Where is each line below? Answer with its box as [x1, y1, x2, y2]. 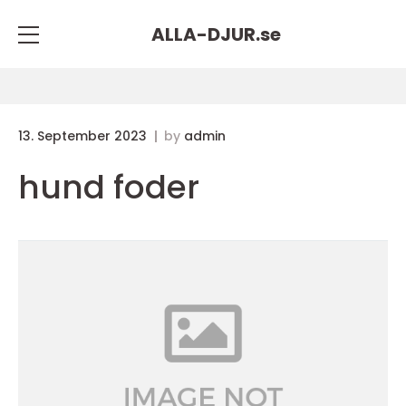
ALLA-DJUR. [150, 21, 260, 47]
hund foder [18, 164, 199, 210]
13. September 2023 [18, 127, 150, 145]
